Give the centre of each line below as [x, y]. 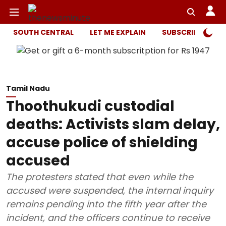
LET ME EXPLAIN [118, 32]
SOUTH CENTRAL [43, 32]
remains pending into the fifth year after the [106, 204]
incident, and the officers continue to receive [108, 218]
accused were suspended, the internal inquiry [110, 190]
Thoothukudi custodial [90, 106]
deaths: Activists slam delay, [113, 124]
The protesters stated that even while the [100, 177]
